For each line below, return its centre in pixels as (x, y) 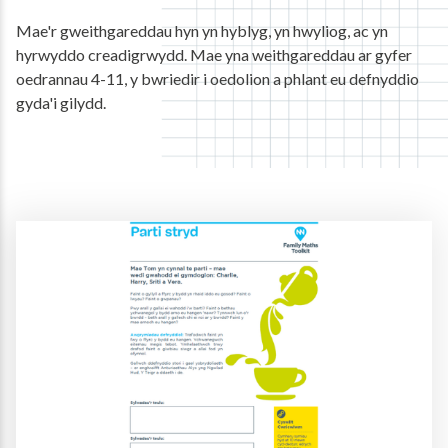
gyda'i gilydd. (61, 102)
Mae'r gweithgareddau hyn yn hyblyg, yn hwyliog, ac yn (202, 30)
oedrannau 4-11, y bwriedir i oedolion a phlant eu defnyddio (217, 78)
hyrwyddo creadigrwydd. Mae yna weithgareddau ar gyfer (214, 54)
